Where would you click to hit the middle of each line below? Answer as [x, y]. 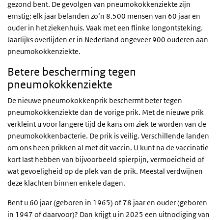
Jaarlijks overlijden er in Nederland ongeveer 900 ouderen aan [108, 40]
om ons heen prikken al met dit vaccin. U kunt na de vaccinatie [108, 148]
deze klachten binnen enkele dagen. [66, 183]
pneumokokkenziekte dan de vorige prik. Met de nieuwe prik [106, 112]
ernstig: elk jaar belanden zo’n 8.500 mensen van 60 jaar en [104, 16]
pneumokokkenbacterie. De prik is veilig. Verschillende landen [108, 136]
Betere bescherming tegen [72, 72]
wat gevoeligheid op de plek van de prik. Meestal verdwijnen [105, 171]
